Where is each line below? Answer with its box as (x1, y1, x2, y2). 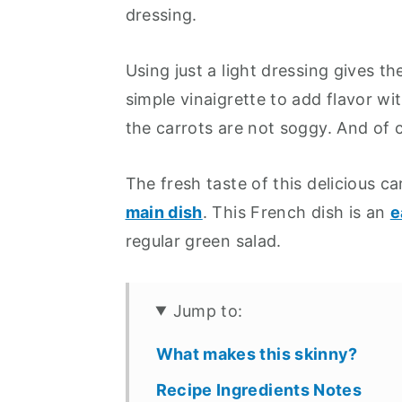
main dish (125, 202, 203, 222)
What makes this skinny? (155, 344, 358, 363)
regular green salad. (125, 231, 282, 250)
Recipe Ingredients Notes (155, 380, 363, 399)
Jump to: (172, 301, 243, 320)
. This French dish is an (202, 202, 390, 222)
